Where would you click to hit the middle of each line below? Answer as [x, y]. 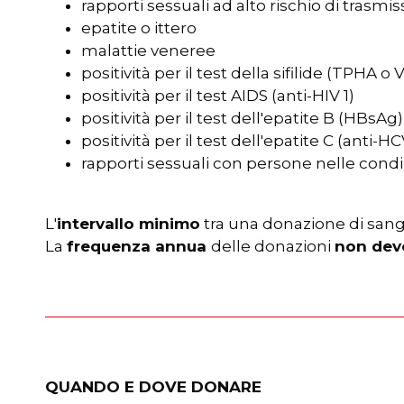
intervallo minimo [129, 224]
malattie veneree [148, 50]
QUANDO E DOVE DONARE [153, 387]
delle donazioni [273, 246]
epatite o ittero [139, 28]
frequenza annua [139, 246]
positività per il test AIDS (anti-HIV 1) [218, 96]
